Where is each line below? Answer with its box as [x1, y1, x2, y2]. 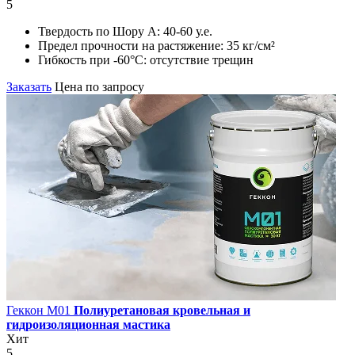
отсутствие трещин [150, 52, 254, 67]
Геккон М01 [6, 303, 74, 317]
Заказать [6, 79, 52, 94]
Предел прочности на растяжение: [38, 38, 227, 52]
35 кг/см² [227, 38, 275, 52]
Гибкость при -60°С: [38, 52, 150, 67]
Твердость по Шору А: [38, 24, 163, 38]
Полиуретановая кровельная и [74, 303, 250, 317]
